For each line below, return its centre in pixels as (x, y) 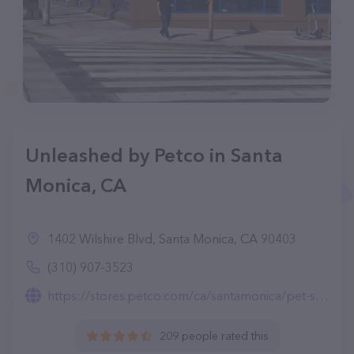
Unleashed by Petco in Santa (154, 155)
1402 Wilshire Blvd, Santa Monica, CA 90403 (172, 239)
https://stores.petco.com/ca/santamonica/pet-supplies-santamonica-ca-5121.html (181, 296)
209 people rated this (214, 336)
